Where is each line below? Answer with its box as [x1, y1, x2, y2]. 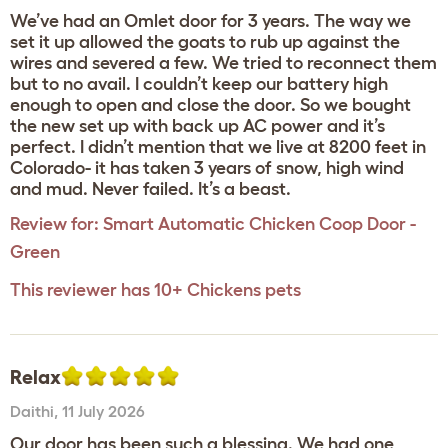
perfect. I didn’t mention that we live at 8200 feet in [10, 137, 426, 157]
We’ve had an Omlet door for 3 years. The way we [10, 11, 411, 31]
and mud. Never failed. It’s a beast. [10, 179, 291, 199]
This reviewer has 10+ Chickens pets [10, 280, 301, 300]
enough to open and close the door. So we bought [10, 95, 411, 115]
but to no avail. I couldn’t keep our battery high [10, 74, 388, 94]
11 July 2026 [62, 402, 145, 420]
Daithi [10, 402, 54, 420]
